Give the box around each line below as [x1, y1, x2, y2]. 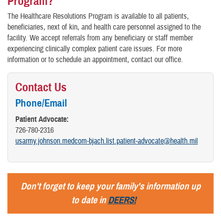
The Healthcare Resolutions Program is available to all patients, [7, 11, 189, 21]
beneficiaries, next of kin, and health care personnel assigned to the [7, 22, 201, 32]
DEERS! [108, 194, 136, 206]
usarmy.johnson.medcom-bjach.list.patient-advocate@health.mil [15, 136, 198, 146]
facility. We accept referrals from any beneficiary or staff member [7, 33, 193, 43]
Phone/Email [15, 97, 67, 110]
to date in [71, 194, 108, 206]
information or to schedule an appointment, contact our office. [7, 55, 185, 65]
